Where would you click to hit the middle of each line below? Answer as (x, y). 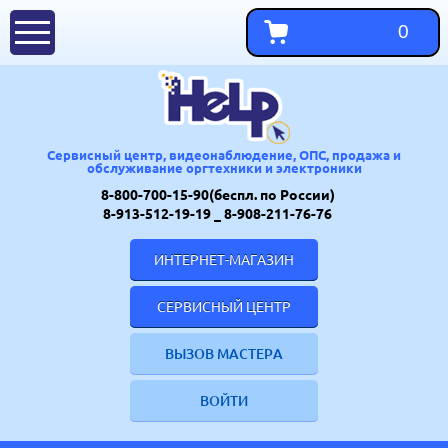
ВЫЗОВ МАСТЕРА (224, 353)
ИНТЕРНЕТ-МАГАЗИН (224, 259)
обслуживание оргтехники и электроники (224, 168)
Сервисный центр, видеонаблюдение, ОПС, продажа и (224, 155)
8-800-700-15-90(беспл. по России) (219, 194)
